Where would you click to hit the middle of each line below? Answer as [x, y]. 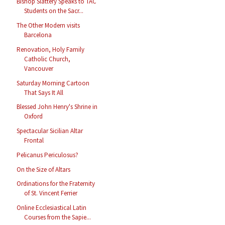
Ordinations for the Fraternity [56, 184]
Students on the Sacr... [54, 11]
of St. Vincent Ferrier [51, 193]
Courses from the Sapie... [58, 217]
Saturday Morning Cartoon [53, 83]
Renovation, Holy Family [51, 49]
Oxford [34, 117]
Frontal [34, 141]
